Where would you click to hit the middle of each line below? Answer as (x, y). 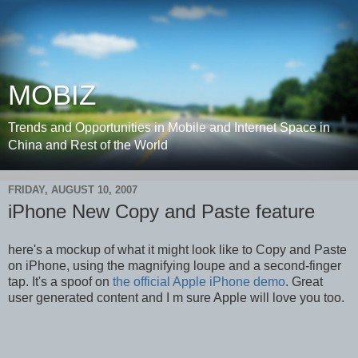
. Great (304, 281)
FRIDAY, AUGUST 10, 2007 (73, 189)
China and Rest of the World (88, 145)
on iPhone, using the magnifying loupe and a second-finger (175, 265)
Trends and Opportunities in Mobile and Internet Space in (169, 127)
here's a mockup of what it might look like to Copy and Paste (177, 249)
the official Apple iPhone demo (199, 281)
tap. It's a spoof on (60, 281)
